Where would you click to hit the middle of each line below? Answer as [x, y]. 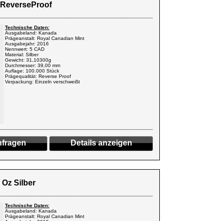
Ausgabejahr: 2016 [27, 44]
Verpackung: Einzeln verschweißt [42, 82]
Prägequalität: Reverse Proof [38, 76]
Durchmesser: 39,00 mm [33, 65]
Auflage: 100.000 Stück [32, 71]
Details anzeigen [101, 143]
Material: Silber [22, 55]
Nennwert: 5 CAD [25, 49]
